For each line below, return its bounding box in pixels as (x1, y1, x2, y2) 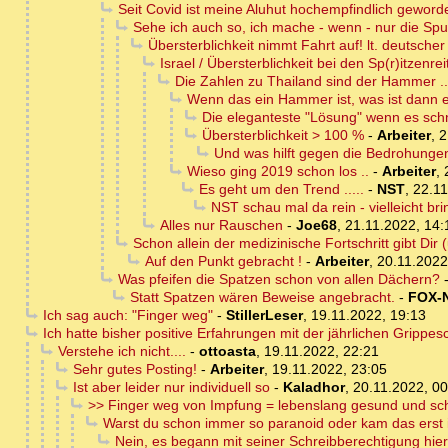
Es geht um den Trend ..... (198, 181, 364, 198)
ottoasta (198, 343, 256, 360)
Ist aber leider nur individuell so (72, 379, 270, 396)
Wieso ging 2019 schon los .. (186, 163, 369, 180)
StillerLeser (225, 307, 303, 324)
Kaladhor (282, 379, 345, 396)
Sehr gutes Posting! (72, 361, 197, 378)
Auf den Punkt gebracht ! (144, 253, 302, 270)
